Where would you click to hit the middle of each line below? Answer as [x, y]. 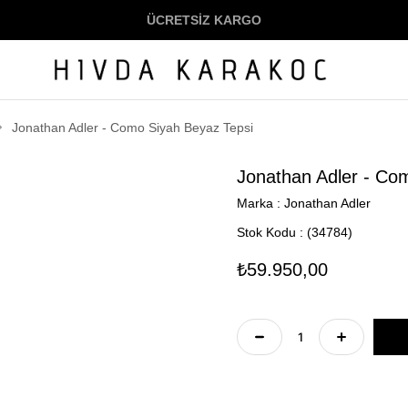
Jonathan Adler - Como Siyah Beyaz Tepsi [133, 127]
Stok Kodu [266, 232]
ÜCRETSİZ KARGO [204, 20]
